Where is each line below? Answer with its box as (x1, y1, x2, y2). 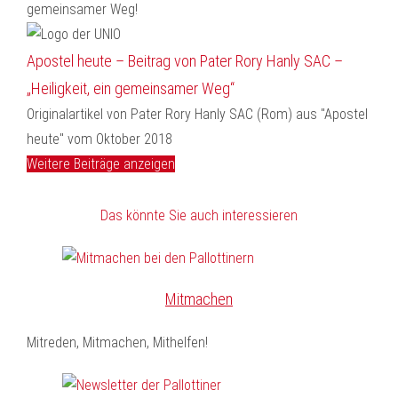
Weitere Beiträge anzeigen (27, 155, 175, 172)
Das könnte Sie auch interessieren (100, 207, 298, 224)
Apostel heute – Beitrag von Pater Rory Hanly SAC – (27, 52, 343, 70)
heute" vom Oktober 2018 (27, 131, 172, 147)
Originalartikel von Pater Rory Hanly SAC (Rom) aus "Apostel (27, 106, 368, 123)
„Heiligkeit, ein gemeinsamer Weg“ (27, 79, 235, 98)
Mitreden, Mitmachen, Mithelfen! (27, 334, 208, 351)
